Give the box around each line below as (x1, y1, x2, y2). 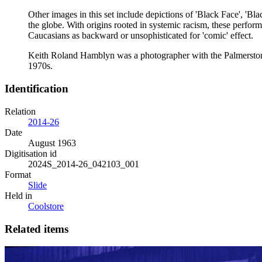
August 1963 (28, 137, 76, 148)
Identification (5, 82, 68, 95)
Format (5, 169, 31, 180)
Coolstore (28, 201, 64, 211)
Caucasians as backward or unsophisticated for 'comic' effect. (28, 30, 253, 41)
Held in (5, 190, 32, 201)
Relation (5, 106, 36, 116)
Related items (5, 222, 68, 235)
